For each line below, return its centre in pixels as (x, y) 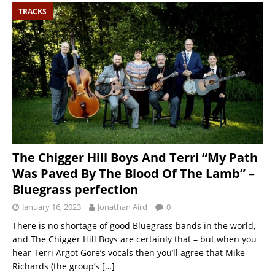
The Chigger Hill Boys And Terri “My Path (135, 157)
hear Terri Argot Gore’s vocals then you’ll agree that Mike (129, 252)
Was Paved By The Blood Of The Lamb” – (134, 173)
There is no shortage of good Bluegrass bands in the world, (134, 225)
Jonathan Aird (122, 207)
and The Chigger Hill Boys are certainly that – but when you (134, 239)
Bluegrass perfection (75, 189)
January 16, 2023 (52, 207)
